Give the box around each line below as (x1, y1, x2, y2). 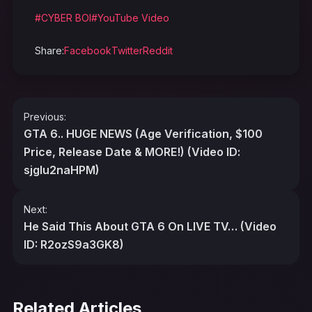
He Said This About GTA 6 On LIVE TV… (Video (24, 219, 276, 233)
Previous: (24, 110, 66, 123)
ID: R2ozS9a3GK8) (24, 237, 124, 251)
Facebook (64, 44, 111, 56)
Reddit (143, 44, 173, 56)
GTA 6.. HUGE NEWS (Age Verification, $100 (24, 126, 263, 141)
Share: (35, 44, 64, 56)
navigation (12, 120, 116, 145)
